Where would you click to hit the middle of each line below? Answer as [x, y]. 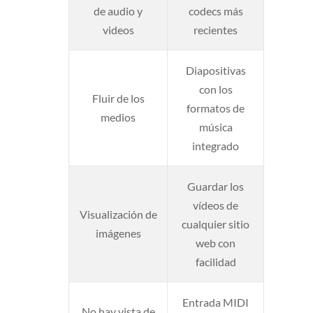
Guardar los [216, 186]
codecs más [216, 10]
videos [118, 29]
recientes [216, 29]
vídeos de [216, 205]
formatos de [216, 108]
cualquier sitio [216, 224]
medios [118, 117]
